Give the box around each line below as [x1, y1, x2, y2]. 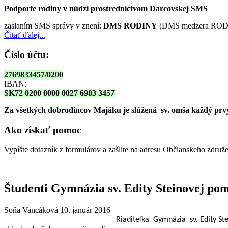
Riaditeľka [116, 216, 151, 224]
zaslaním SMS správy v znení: [4, 21, 103, 31]
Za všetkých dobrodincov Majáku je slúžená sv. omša [4, 105, 191, 115]
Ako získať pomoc [4, 124, 81, 135]
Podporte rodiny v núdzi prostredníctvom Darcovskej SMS [4, 4, 208, 13]
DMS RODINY [103, 21, 157, 31]
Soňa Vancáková [4, 206, 58, 215]
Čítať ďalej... [4, 31, 45, 40]
